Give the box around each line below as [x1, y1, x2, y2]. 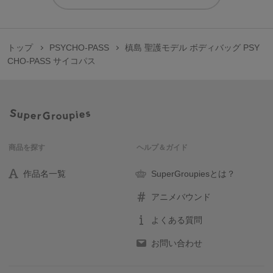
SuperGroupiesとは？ [151, 169, 235, 179]
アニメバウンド [151, 192, 211, 202]
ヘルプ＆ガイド [136, 143, 188, 152]
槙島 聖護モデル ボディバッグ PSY [125, 43, 260, 52]
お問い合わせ [151, 238, 202, 248]
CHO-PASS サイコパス [7, 56, 96, 66]
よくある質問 [151, 215, 202, 225]
